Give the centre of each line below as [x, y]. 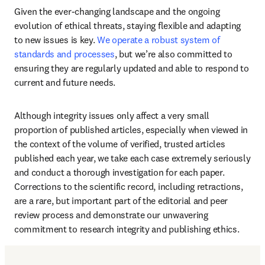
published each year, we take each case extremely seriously [132, 158]
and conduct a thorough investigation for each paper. [119, 172]
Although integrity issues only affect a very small [112, 115]
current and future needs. [66, 82]
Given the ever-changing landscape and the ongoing [117, 11]
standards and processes [64, 54]
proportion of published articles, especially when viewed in [131, 130]
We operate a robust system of [158, 40]
